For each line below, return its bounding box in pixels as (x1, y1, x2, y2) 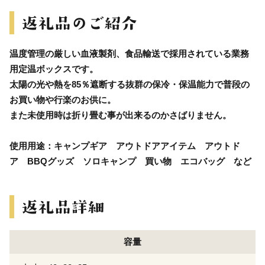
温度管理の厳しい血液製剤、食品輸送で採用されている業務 (9, 48, 249, 59)
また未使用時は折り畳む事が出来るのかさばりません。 (9, 109, 231, 120)
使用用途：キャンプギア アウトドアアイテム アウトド (9, 140, 240, 151)
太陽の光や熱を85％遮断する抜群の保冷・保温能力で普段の (9, 79, 250, 89)
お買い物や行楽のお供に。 (9, 94, 116, 105)
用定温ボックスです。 (9, 63, 98, 74)
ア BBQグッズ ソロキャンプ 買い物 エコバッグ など (9, 156, 251, 166)
